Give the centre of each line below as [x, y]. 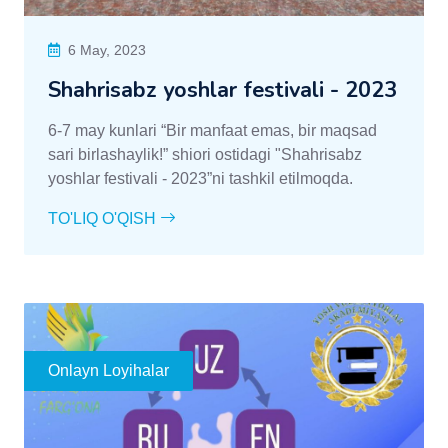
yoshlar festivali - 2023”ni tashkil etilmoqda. [200, 178]
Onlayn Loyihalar [108, 370]
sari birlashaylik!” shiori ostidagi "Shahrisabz [205, 154]
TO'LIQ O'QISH [104, 218]
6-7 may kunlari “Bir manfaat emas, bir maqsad [212, 130]
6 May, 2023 [107, 49]
